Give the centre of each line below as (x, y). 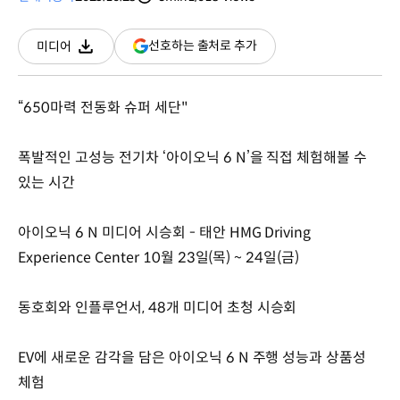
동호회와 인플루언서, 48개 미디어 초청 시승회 (159, 307)
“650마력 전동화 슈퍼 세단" (103, 107)
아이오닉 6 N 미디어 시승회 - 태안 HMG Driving (165, 232)
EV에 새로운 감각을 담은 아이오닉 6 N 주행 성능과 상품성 (192, 357)
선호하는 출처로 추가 (203, 46)
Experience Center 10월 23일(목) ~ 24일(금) (159, 257)
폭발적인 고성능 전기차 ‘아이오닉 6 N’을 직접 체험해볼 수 (193, 157)
